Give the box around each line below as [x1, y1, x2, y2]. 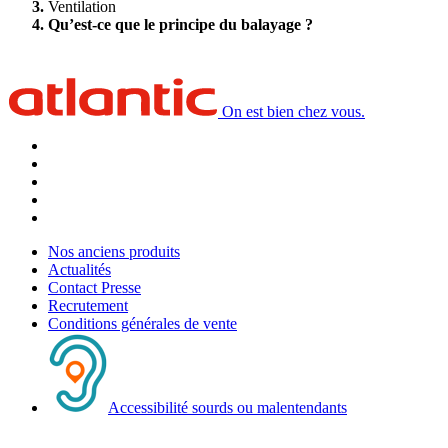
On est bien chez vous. [222, 102, 365, 120]
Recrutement [48, 296, 128, 314]
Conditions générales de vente [48, 314, 237, 332]
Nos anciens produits [48, 242, 180, 260]
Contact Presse [48, 278, 141, 296]
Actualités [48, 260, 111, 278]
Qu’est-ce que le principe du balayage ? [48, 15, 313, 33]
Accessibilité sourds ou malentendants [108, 398, 347, 416]
